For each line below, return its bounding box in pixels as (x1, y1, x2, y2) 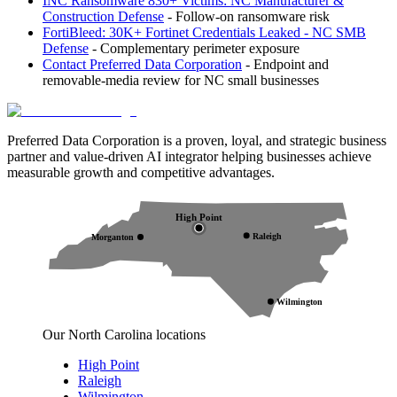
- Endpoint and (242, 56, 329, 72)
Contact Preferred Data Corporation (43, 56, 242, 72)
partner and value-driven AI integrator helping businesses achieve (7, 148, 371, 164)
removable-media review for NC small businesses (43, 72, 319, 88)
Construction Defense (43, 8, 164, 24)
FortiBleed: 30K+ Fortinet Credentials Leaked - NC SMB (43, 24, 366, 40)
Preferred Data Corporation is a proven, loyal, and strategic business (7, 132, 386, 148)
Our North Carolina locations (43, 327, 206, 343)
